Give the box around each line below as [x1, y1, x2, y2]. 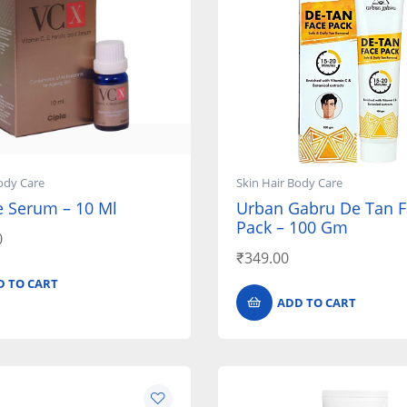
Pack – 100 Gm [235, 216, 348, 239]
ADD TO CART [276, 294, 356, 312]
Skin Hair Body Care [235, 174, 342, 192]
